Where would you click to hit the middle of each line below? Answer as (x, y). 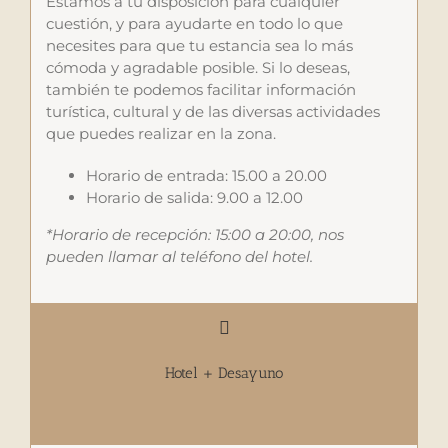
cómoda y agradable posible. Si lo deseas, (198, 67)
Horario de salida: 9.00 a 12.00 (194, 197)
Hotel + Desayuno (224, 372)
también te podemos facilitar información (201, 89)
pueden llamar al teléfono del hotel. (179, 256)
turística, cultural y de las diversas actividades (213, 111)
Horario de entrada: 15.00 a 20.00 (206, 175)
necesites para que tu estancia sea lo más (199, 45)
